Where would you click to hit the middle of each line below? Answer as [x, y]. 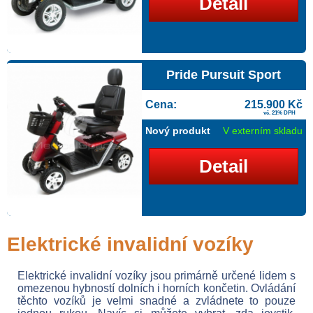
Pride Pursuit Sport [224, 75]
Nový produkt [177, 131]
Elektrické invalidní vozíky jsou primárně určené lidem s [156, 276]
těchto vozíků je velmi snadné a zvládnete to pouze [156, 301]
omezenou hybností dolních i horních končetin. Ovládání [156, 288]
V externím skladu [263, 131]
